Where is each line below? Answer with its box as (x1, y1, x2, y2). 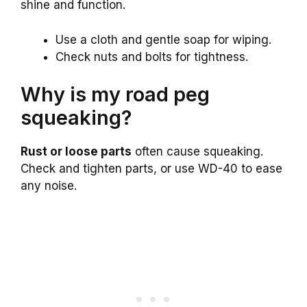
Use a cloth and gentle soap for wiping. (56, 32, 271, 47)
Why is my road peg (21, 82, 210, 107)
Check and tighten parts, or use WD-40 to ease (21, 162, 282, 176)
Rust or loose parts (21, 145, 132, 159)
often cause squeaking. (132, 145, 263, 159)
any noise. (21, 179, 77, 193)
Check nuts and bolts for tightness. (56, 49, 248, 64)
